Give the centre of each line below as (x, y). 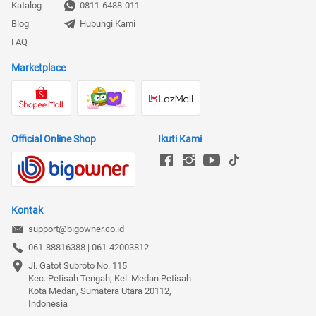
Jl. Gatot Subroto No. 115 (78, 265)
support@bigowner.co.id (76, 229)
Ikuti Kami (180, 139)
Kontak (27, 210)
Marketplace (38, 67)
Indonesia (48, 303)
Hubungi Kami (108, 23)
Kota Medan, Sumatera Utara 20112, (100, 291)
